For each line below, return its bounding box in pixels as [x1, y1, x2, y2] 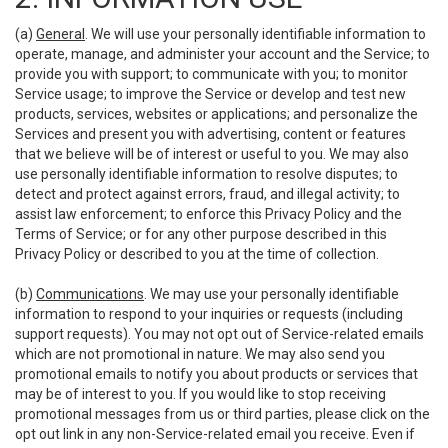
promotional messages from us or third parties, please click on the [15, 406, 430, 422]
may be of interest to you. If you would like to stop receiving [15, 386, 386, 402]
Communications [36, 286, 144, 302]
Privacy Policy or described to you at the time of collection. [15, 246, 379, 262]
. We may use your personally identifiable [144, 286, 399, 302]
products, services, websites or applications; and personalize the [15, 106, 418, 122]
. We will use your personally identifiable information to [85, 26, 426, 42]
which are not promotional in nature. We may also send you [15, 346, 385, 362]
